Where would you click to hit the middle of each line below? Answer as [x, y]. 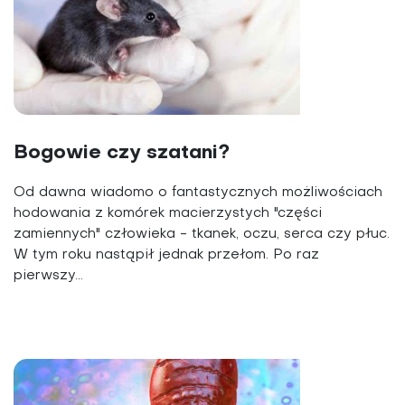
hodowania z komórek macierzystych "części [168, 213]
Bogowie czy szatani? [122, 153]
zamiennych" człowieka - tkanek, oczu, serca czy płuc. [202, 234]
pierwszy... [48, 275]
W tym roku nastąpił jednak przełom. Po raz [166, 254]
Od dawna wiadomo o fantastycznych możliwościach [198, 192]
